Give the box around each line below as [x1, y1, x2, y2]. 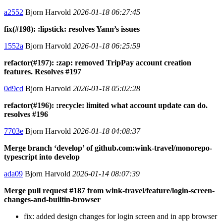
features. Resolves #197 [4, 67, 81, 76]
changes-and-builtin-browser [4, 195, 101, 204]
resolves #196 [4, 110, 48, 118]
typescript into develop [4, 152, 80, 161]
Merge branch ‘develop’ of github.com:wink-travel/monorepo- [4, 143, 212, 152]
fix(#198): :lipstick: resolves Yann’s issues [4, 24, 140, 33]
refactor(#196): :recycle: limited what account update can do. [4, 101, 208, 110]
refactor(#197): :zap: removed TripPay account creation [4, 58, 191, 67]
